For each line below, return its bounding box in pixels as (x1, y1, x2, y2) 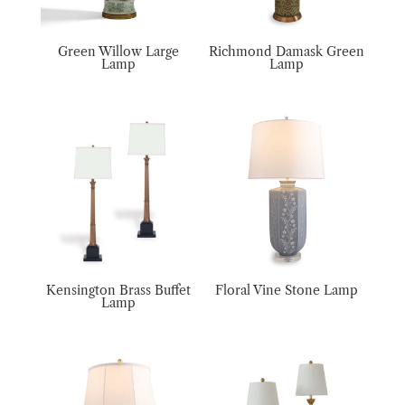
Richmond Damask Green (209, 42, 365, 60)
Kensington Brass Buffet (45, 282, 191, 299)
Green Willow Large (57, 42, 179, 60)
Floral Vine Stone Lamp (215, 282, 359, 299)
